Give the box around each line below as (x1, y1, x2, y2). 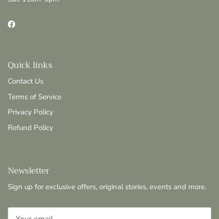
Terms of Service (8, 91, 62, 102)
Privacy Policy (8, 107, 53, 117)
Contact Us (8, 76, 44, 87)
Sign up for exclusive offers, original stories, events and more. (8, 182, 206, 192)
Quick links (8, 58, 52, 73)
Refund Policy (8, 122, 53, 132)
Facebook (11, 22, 42, 32)
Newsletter (8, 164, 49, 178)
